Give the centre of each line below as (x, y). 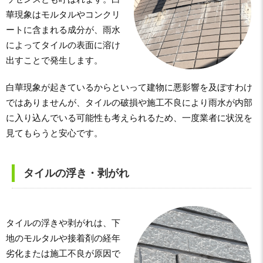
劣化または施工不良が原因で (63, 253)
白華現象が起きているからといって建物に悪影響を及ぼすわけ (129, 87)
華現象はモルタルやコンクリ (63, 14)
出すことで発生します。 (54, 60)
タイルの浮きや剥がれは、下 (63, 223)
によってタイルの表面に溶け (63, 45)
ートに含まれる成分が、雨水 (63, 30)
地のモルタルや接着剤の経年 (63, 238)
